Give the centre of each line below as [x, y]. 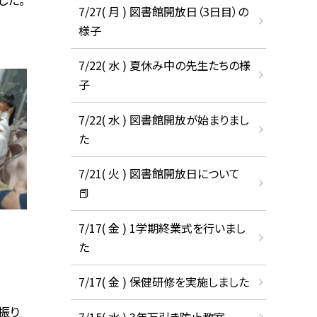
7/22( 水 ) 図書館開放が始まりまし [163, 119]
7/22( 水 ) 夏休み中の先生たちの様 [164, 65]
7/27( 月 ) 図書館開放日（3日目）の [163, 11]
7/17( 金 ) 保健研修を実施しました [163, 282]
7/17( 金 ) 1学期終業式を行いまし [162, 227]
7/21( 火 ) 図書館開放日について [159, 174]
